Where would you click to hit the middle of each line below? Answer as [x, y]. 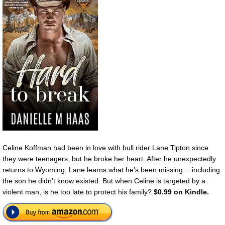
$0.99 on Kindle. [181, 192]
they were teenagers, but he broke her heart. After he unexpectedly [109, 158]
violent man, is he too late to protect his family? [78, 192]
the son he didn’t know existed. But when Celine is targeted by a [104, 181]
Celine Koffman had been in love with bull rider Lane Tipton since [105, 147]
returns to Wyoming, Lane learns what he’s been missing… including [111, 170]
